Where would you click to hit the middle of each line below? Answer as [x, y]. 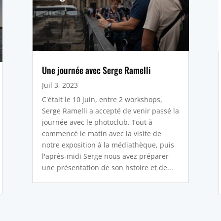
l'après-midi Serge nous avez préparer [105, 156]
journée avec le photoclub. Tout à [97, 122]
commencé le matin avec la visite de [101, 134]
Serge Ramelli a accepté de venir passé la [110, 111]
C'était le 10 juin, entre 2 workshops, [102, 100]
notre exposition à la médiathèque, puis [108, 145]
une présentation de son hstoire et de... [107, 168]
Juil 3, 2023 [60, 85]
